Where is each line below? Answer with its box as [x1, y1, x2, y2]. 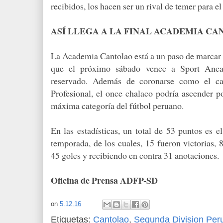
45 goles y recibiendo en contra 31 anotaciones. [51, 149, 219, 161]
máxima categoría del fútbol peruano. [51, 99, 184, 111]
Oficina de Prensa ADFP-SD [51, 173, 158, 187]
